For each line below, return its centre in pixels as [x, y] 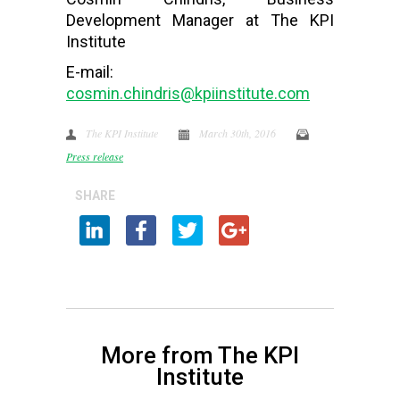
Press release [95, 157]
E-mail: [90, 72]
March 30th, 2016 [239, 133]
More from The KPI [200, 356]
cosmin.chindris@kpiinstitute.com [188, 93]
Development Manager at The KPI [200, 20]
